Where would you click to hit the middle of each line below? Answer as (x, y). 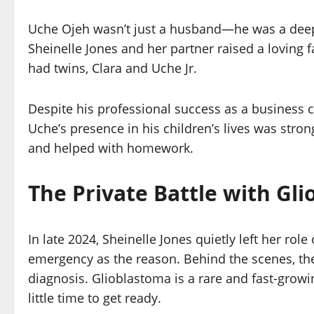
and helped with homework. (111, 148)
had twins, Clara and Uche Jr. (112, 68)
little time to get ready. (95, 298)
